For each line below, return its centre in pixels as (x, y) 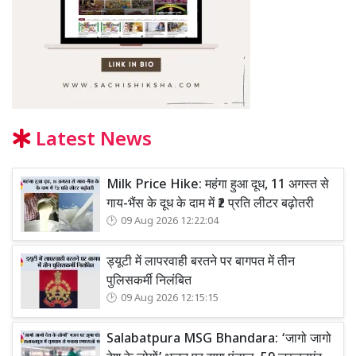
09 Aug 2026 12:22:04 (170, 222)
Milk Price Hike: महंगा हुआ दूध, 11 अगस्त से (218, 186)
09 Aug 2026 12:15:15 (170, 299)
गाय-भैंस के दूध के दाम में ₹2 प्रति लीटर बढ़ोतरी (210, 205)
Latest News (91, 141)
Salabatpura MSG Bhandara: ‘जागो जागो (219, 340)
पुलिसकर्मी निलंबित (149, 282)
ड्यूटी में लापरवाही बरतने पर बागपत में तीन (201, 263)
